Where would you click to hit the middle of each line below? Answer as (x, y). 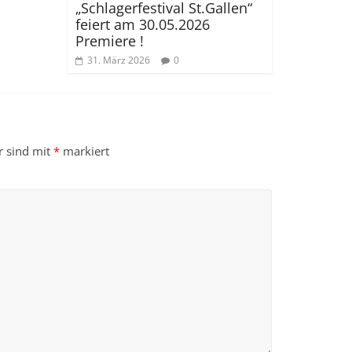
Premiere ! (110, 40)
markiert (84, 150)
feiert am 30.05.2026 (143, 24)
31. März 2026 (119, 60)
